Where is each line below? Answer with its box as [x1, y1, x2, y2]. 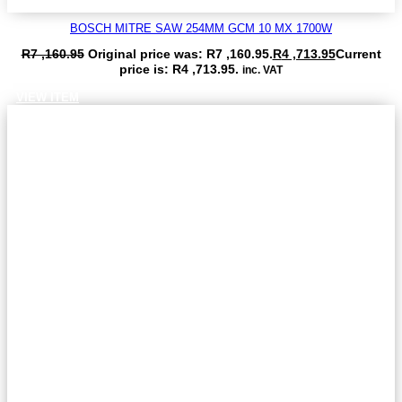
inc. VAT [242, 63, 283, 75]
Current [335, 46, 381, 61]
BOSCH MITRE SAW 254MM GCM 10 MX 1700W [70, 21, 332, 35]
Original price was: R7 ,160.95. [87, 46, 273, 61]
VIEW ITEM [16, 90, 79, 104]
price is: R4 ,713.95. [119, 61, 239, 76]
